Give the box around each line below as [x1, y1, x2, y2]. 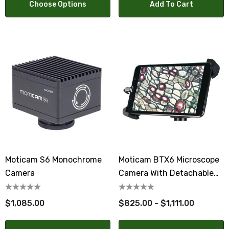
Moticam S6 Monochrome [5, 155, 102, 165]
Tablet [119, 181, 143, 191]
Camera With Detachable [119, 168, 214, 178]
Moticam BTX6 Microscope [119, 155, 219, 165]
